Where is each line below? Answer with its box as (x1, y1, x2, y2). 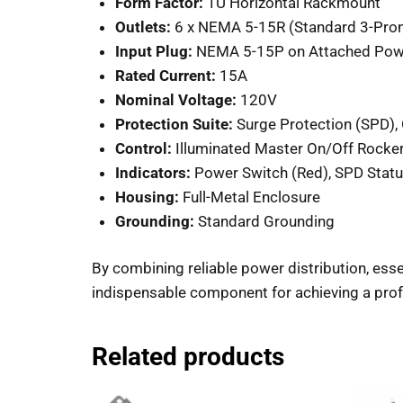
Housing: (114, 187, 179, 206)
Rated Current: (114, 66, 216, 85)
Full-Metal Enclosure (178, 187, 320, 206)
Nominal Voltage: (114, 90, 237, 109)
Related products (92, 342, 284, 372)
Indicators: (114, 163, 191, 182)
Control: (114, 139, 172, 157)
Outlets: (114, 17, 171, 36)
